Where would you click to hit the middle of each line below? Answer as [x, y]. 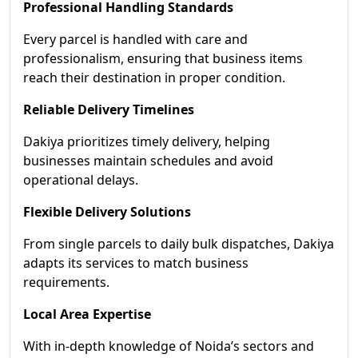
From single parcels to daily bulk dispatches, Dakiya [179, 244]
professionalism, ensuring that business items [163, 58]
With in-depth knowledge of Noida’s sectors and [169, 346]
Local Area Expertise [87, 314]
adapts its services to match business [136, 263]
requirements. [66, 282]
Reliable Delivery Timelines [109, 109]
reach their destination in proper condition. [154, 78]
